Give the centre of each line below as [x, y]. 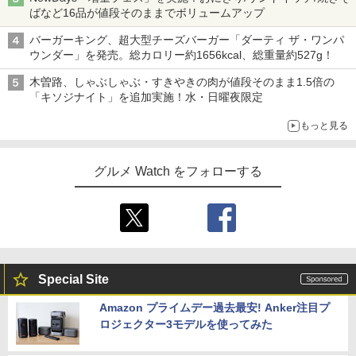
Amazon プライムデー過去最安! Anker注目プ [215, 307]
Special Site [74, 279]
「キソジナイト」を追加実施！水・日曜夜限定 [146, 97]
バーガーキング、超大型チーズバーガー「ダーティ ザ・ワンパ [187, 39]
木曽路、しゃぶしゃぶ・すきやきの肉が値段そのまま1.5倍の [182, 81]
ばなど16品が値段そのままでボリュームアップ [147, 12]
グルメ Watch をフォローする [178, 171]
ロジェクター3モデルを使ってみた [186, 324]
